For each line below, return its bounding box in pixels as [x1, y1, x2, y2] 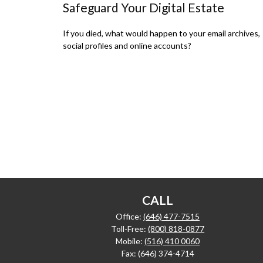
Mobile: [116, 236, 145, 247]
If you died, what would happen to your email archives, [63, 28, 260, 39]
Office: [116, 211, 144, 222]
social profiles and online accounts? [63, 41, 191, 51]
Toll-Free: [111, 224, 149, 234]
